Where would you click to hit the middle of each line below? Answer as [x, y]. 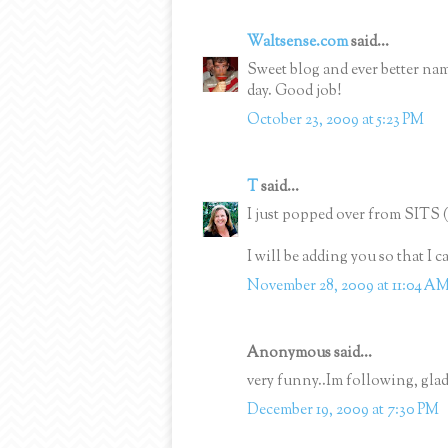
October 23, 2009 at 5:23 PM [335, 120]
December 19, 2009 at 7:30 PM [343, 410]
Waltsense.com [297, 42]
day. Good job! [294, 92]
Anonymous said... [309, 353]
